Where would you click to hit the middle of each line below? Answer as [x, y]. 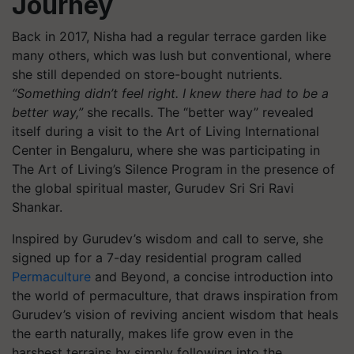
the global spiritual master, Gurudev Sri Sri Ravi [153, 188]
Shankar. [37, 207]
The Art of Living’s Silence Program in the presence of [173, 169]
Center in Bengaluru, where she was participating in [166, 150]
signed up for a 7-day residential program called [157, 258]
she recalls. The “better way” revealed [198, 112]
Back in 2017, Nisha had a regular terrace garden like [169, 36]
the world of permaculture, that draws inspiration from [175, 296]
